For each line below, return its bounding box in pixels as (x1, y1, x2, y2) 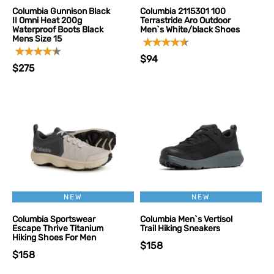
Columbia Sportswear (12, 214, 95, 224)
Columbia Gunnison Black (12, 6, 110, 17)
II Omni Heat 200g (12, 15, 82, 26)
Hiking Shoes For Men (12, 232, 96, 243)
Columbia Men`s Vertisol (140, 214, 232, 224)
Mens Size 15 (12, 34, 62, 44)
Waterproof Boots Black (12, 24, 103, 35)
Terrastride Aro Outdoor (140, 15, 231, 26)
